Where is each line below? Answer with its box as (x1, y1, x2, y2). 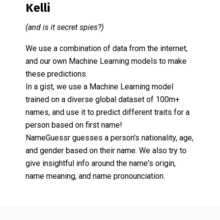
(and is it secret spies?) (26, 23, 104, 32)
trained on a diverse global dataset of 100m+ (26, 95, 180, 104)
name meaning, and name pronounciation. (26, 171, 165, 181)
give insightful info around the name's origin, (26, 159, 176, 168)
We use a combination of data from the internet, (26, 44, 188, 53)
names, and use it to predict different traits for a (26, 108, 190, 117)
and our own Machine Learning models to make (26, 56, 187, 66)
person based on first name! (26, 120, 122, 130)
